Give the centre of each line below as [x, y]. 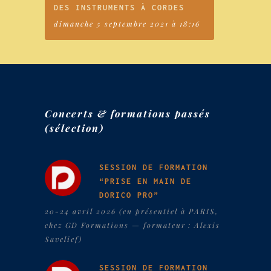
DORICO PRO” [129, 195]
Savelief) [64, 239]
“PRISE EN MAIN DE [145, 181]
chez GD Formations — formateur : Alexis [132, 225]
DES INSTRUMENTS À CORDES [119, 8]
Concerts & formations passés [128, 114]
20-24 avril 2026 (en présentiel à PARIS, [132, 211]
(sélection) [74, 128]
